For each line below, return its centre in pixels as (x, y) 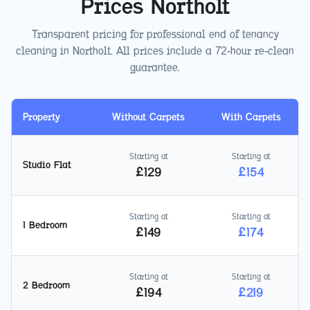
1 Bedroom (45, 226)
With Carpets (251, 117)
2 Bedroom (46, 286)
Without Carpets (148, 117)
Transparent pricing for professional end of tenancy (155, 35)
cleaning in (44, 51)
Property (42, 117)
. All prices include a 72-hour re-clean (202, 51)
